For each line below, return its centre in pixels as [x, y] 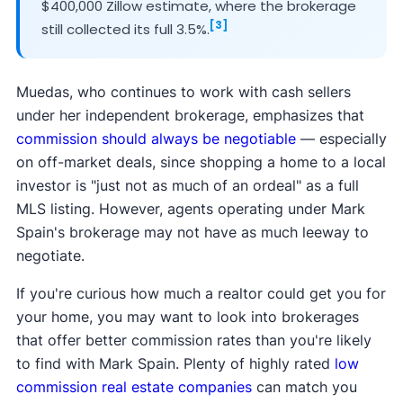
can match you [304, 386]
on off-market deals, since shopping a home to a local [201, 161]
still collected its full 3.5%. [125, 29]
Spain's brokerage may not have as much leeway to [192, 232]
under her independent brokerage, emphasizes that [190, 115]
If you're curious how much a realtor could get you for [201, 293]
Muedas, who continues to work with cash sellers [183, 91]
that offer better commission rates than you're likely [193, 340]
